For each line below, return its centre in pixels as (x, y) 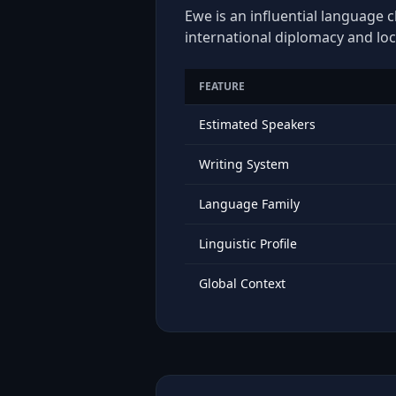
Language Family (249, 204)
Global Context (242, 283)
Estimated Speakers (257, 124)
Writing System (244, 164)
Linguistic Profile (248, 244)
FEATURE (222, 86)
